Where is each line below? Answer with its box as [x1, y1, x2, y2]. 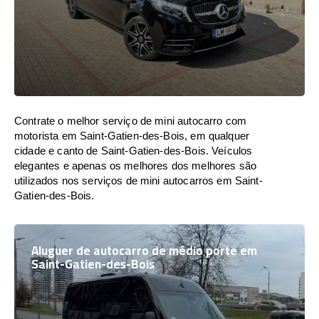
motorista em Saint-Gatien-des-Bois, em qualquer [14, 130, 250, 142]
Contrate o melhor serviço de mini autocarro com [14, 115, 247, 127]
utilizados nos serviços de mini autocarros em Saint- [14, 174, 263, 187]
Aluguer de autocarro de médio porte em [31, 239, 257, 262]
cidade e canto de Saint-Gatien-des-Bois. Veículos [14, 145, 253, 157]
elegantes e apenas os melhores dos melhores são [14, 159, 257, 172]
